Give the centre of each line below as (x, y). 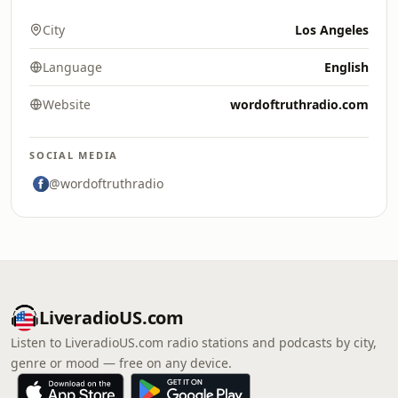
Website (67, 104)
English (346, 67)
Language (72, 67)
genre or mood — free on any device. (121, 363)
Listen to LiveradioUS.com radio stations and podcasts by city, (194, 342)
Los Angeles (332, 30)
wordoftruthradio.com (299, 104)
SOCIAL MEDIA (74, 155)
